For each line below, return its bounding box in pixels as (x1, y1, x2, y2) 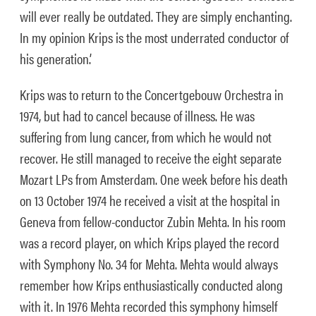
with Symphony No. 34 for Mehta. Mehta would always (20, 253, 278, 274)
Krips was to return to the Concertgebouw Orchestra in (20, 84, 284, 104)
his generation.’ (20, 48, 92, 68)
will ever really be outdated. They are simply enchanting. (20, 6, 292, 26)
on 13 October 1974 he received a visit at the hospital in (20, 190, 280, 210)
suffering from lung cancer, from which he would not (20, 126, 272, 147)
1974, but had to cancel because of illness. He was (20, 105, 255, 126)
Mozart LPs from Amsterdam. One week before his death (20, 169, 288, 189)
